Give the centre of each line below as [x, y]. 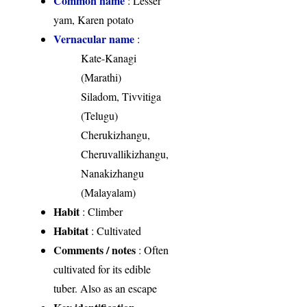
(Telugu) [100, 116]
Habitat [71, 231]
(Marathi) [101, 77]
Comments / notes [95, 250]
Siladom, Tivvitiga [121, 97]
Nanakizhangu [113, 173]
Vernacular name [94, 39]
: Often [152, 250]
